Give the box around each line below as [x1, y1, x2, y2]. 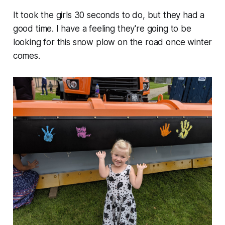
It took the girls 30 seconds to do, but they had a [13, 10, 205, 21]
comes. [13, 51, 40, 61]
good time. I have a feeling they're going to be [13, 24, 191, 34]
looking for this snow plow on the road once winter [13, 37, 212, 48]
